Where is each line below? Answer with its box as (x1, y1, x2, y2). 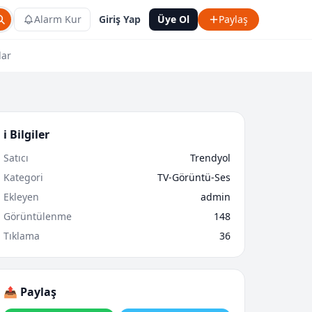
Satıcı (3, 151, 29, 164)
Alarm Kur (33, 13, 81, 26)
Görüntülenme (3, 210, 72, 223)
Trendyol (190, 151, 231, 164)
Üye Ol (157, 13, 189, 26)
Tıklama (3, 229, 40, 242)
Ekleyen (3, 190, 39, 203)
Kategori (3, 171, 43, 184)
